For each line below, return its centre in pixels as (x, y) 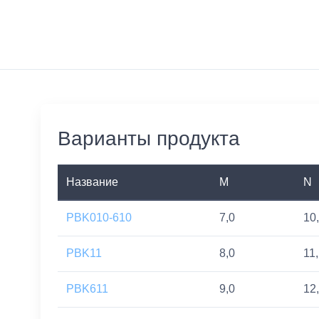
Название (92, 182)
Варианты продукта (149, 139)
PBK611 (87, 289)
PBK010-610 (99, 218)
